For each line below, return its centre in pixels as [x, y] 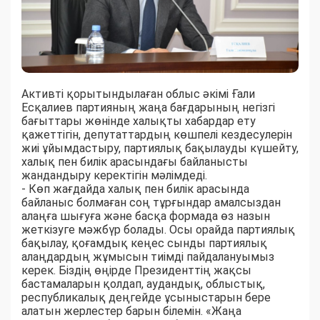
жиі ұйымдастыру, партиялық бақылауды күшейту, [160, 149]
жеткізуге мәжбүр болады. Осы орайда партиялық [158, 230]
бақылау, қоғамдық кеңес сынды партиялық [144, 244]
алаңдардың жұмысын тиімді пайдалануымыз [148, 257]
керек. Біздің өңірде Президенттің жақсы [136, 271]
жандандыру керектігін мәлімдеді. [114, 176]
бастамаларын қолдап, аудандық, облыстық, [143, 284]
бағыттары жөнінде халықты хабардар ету [139, 121]
